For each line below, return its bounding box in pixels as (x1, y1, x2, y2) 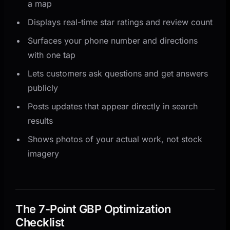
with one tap (28, 49, 76, 60)
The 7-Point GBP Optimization (15, 202, 170, 216)
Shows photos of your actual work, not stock (28, 133, 203, 144)
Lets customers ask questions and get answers (28, 68, 208, 79)
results (28, 115, 53, 126)
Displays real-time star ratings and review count (28, 16, 213, 27)
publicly (28, 82, 59, 93)
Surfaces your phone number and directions (28, 35, 198, 46)
